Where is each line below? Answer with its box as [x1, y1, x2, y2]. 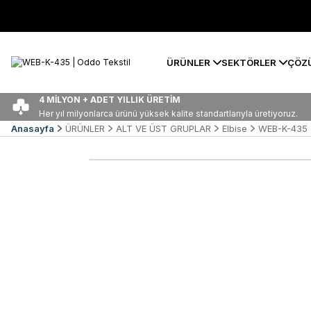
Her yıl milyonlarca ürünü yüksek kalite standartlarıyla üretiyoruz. [39, 108, 298, 119]
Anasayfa [11, 123, 54, 134]
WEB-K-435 [258, 123, 308, 134]
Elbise [222, 123, 247, 134]
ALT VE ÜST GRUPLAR [116, 123, 211, 134]
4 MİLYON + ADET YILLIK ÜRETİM [39, 94, 180, 105]
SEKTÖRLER [221, 56, 276, 68]
